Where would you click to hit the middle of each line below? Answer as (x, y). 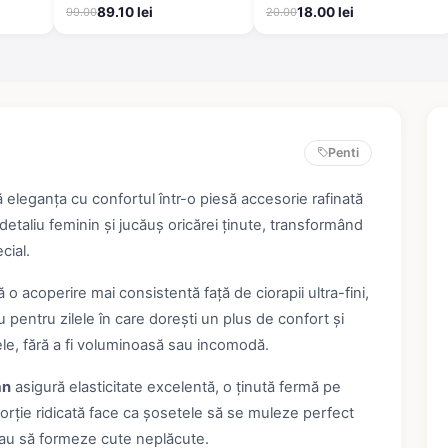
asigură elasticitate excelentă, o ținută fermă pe (175, 387)
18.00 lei (325, 12)
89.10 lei (125, 12)
